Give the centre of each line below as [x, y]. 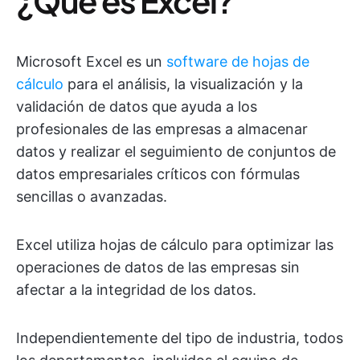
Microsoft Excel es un [91, 61]
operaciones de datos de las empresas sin [158, 267]
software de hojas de [238, 61]
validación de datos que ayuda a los [137, 106]
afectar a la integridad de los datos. [136, 290]
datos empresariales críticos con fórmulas [158, 174]
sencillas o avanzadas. [92, 196]
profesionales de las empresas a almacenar [162, 129]
